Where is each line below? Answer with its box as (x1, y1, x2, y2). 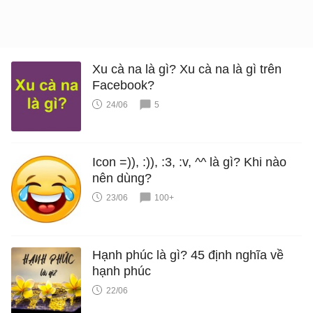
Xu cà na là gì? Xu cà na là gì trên (92, 61, 282, 76)
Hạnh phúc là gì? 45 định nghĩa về (92, 247, 284, 262)
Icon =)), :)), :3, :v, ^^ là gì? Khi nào (92, 154, 286, 169)
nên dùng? (92, 170, 152, 185)
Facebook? (92, 78, 154, 92)
